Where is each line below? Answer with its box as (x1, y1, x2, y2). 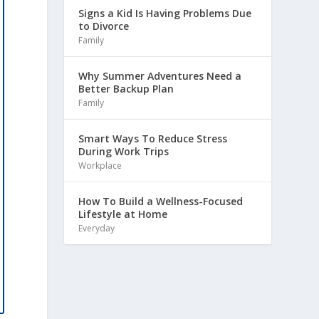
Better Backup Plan (78, 81, 174, 95)
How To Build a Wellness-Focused (78, 194, 244, 208)
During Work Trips (78, 144, 169, 158)
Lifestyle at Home (78, 206, 168, 221)
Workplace (78, 159, 122, 172)
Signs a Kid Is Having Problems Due (78, 6, 252, 20)
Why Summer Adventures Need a (78, 68, 242, 83)
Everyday (78, 221, 115, 234)
